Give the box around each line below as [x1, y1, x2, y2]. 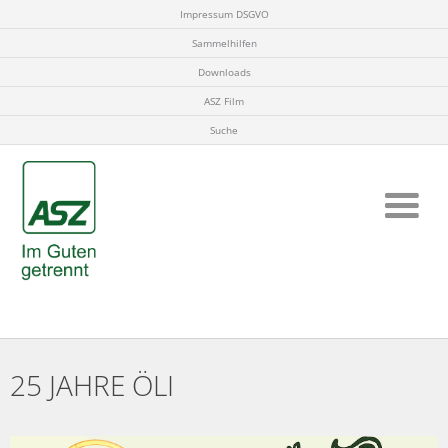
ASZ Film [204, 94, 244, 108]
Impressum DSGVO [179, 7, 269, 21]
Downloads [197, 65, 251, 79]
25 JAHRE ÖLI [10, 366, 174, 405]
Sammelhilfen [191, 36, 257, 50]
